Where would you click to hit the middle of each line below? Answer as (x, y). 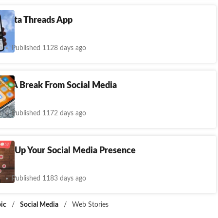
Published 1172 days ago (49, 113)
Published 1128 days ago (49, 48)
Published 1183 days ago (49, 179)
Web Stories (90, 205)
